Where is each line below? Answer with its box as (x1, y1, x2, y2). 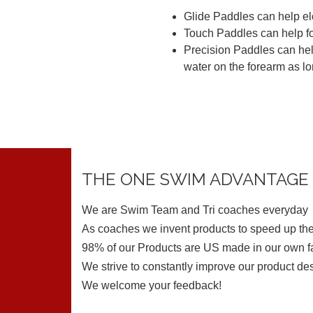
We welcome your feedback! (82, 279, 221, 291)
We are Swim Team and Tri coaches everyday (82, 203, 308, 216)
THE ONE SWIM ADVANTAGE (82, 168, 309, 189)
